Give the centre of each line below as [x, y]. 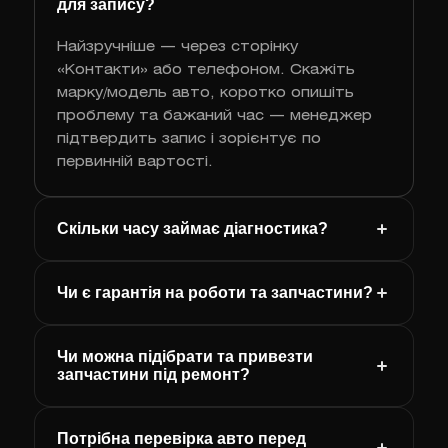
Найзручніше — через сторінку [177, 48]
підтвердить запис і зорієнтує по [188, 140]
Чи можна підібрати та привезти [184, 357]
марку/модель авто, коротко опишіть [205, 94]
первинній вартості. [134, 163]
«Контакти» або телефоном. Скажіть [205, 71]
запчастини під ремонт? [153, 375]
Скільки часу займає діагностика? [192, 229]
